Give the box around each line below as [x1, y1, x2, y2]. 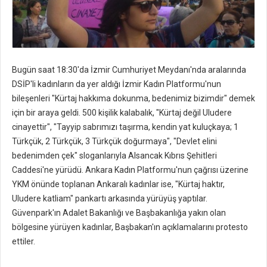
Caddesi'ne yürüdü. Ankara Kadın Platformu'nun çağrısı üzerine [12, 165, 249, 175]
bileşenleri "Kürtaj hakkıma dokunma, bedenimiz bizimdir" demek [12, 94, 255, 104]
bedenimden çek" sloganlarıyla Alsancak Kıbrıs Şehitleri [12, 151, 217, 161]
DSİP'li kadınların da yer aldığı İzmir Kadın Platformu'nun [12, 79, 221, 89]
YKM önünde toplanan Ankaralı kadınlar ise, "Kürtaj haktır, [12, 179, 225, 190]
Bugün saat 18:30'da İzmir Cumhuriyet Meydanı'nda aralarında [12, 65, 246, 75]
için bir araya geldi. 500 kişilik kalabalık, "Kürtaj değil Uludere [12, 108, 232, 118]
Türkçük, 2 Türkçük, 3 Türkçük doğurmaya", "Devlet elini [12, 136, 217, 147]
